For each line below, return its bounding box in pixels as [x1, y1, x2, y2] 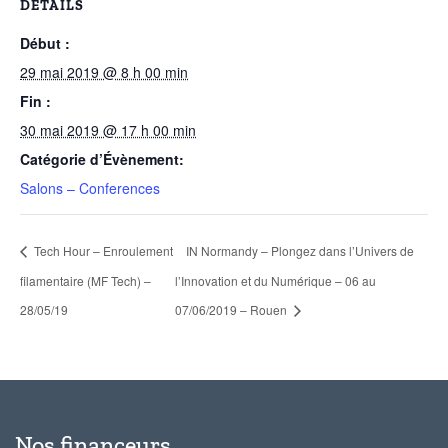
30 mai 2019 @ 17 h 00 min [20, 119, 196, 140]
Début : [20, 32, 70, 53]
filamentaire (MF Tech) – [20, 271, 151, 289]
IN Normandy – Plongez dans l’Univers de [185, 241, 414, 259]
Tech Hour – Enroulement [31, 241, 173, 259]
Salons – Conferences [20, 177, 160, 198]
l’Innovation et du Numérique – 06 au [174, 271, 376, 289]
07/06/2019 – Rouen [174, 301, 290, 319]
